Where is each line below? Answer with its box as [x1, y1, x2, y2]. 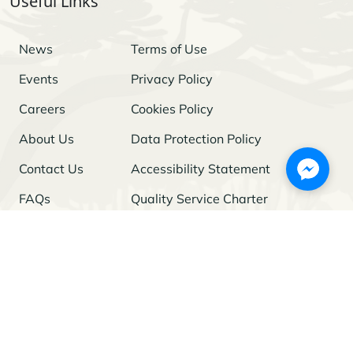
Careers [19, 100, 65, 117]
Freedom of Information [131, 220, 267, 236]
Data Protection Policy [131, 130, 262, 147]
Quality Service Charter [131, 190, 268, 206]
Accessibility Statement [131, 160, 270, 176]
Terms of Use [131, 40, 207, 57]
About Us [19, 130, 74, 147]
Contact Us [19, 160, 84, 176]
